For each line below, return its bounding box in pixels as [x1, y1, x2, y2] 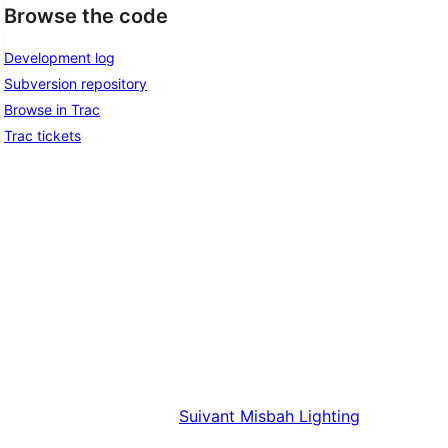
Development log [4, 48, 115, 66]
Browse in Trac [4, 100, 100, 118]
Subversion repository [4, 74, 147, 92]
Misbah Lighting [240, 406, 360, 427]
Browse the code [4, 4, 168, 29]
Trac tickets [4, 126, 81, 144]
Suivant [179, 406, 235, 427]
